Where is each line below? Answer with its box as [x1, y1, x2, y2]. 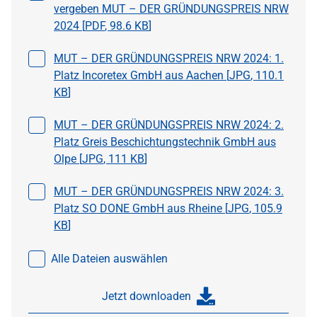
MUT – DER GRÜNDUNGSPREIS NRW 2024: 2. [54, 118, 284, 132]
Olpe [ [54, 152, 82, 166]
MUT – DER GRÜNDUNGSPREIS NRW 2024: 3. [54, 185, 284, 199]
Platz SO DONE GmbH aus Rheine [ [54, 202, 228, 216]
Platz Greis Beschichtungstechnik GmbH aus [54, 135, 276, 149]
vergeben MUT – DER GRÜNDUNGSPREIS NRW [54, 2, 289, 16]
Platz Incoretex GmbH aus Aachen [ [54, 69, 229, 83]
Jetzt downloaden [102, 289, 191, 303]
